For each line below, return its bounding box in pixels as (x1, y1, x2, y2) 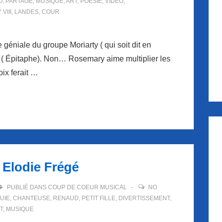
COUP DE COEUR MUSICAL (48, 184, 127, 191)
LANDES (14, 8, 39, 15)
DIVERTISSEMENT (118, 195, 170, 202)
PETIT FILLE (82, 195, 115, 202)
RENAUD (53, 195, 79, 202)
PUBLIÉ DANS (5, 184, 48, 191)
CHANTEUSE (13, 195, 50, 202)
